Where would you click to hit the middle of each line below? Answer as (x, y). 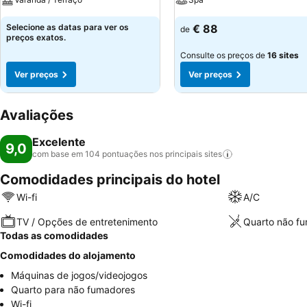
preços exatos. (36, 37)
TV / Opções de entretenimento (87, 221)
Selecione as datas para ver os (67, 27)
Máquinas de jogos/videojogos (79, 275)
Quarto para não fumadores (73, 290)
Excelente (59, 142)
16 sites (283, 55)
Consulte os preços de (224, 55)
